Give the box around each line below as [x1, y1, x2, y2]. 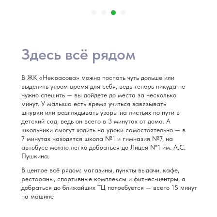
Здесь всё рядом [21, 45, 136, 63]
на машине [21, 192, 54, 200]
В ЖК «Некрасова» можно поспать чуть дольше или [21, 74, 174, 81]
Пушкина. [21, 152, 49, 160]
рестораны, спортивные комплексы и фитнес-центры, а [21, 175, 186, 183]
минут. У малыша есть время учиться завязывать [21, 100, 166, 108]
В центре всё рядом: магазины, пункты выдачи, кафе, [21, 166, 179, 174]
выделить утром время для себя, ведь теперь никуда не [21, 82, 185, 90]
